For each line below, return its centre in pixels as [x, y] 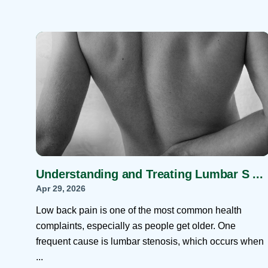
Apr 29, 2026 [61, 188]
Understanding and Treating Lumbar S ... [150, 174]
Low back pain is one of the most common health [139, 211]
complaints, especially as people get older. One [136, 226]
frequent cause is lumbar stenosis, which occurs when [150, 242]
